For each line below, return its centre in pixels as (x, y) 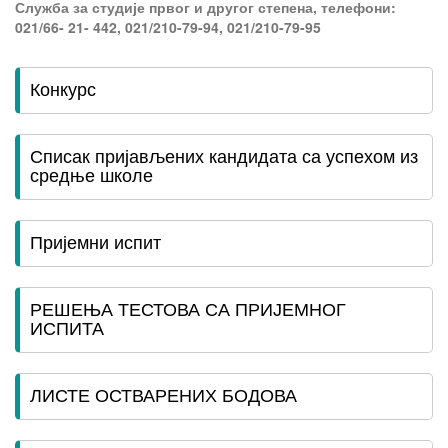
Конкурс (63, 88)
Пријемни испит (95, 241)
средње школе (91, 174)
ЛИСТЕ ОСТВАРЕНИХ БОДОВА (163, 394)
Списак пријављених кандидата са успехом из (224, 155)
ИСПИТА (67, 327)
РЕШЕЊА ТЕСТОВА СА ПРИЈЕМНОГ (188, 308)
